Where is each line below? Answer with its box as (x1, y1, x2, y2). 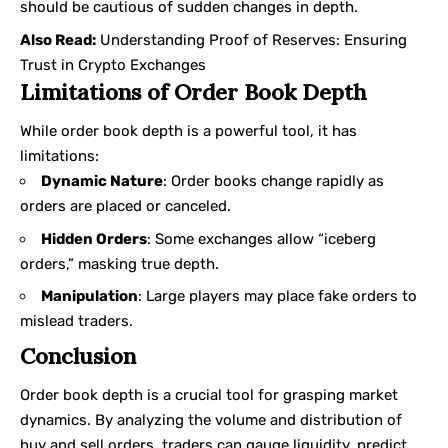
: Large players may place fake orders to (138, 287, 417, 306)
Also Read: (20, 30, 96, 49)
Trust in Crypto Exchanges (20, 55, 206, 74)
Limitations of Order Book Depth (20, 77, 367, 106)
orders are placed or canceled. (20, 197, 231, 216)
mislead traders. (20, 312, 133, 331)
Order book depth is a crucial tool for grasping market (20, 386, 398, 405)
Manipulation (41, 287, 138, 306)
